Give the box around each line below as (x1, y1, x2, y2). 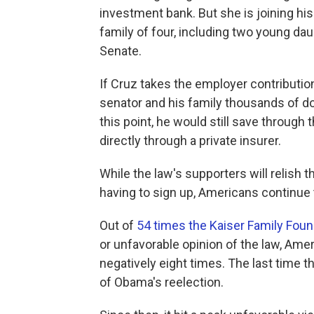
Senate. (100, 43, 142, 58)
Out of (100, 217, 137, 233)
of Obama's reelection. (100, 274, 224, 289)
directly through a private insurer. (100, 132, 281, 148)
